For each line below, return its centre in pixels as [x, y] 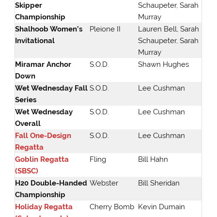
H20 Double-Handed [51, 183]
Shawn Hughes [164, 65]
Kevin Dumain [162, 207]
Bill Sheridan [159, 183]
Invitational [35, 41]
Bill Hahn [153, 160]
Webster [104, 183]
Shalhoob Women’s [49, 29]
